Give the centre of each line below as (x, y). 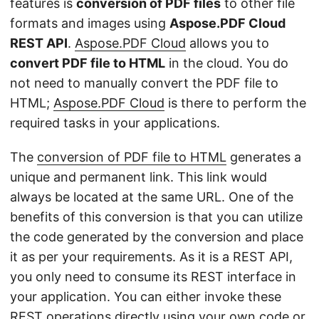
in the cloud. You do (227, 63)
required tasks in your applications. (115, 123)
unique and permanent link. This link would (138, 177)
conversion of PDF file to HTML (132, 157)
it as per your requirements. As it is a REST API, (151, 257)
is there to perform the (235, 103)
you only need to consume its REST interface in (153, 277)
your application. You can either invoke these (146, 297)
